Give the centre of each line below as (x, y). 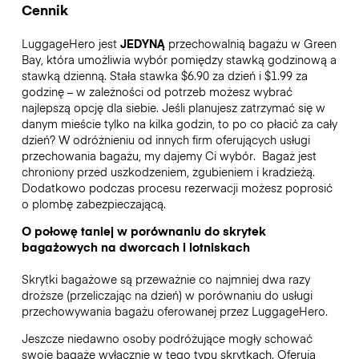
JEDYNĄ (142, 43)
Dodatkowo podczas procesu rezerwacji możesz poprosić (177, 187)
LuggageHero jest (71, 43)
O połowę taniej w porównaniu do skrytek (143, 230)
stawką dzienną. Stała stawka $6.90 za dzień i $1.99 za (164, 75)
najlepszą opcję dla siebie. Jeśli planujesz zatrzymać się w (173, 107)
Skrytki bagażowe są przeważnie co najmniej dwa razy (165, 278)
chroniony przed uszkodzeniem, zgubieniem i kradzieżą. (168, 171)
